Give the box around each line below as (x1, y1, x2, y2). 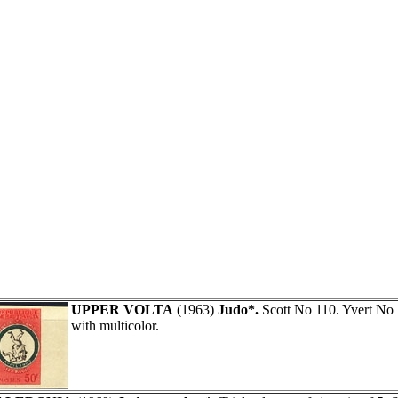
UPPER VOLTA (71, 301, 173, 317)
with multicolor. (71, 317, 159, 333)
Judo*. (218, 301, 259, 317)
